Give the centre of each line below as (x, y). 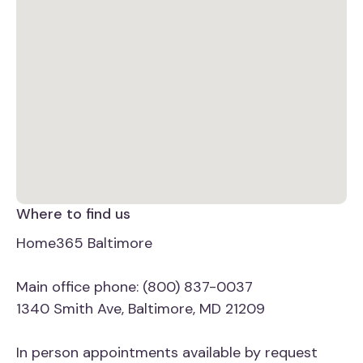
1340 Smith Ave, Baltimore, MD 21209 (141, 309)
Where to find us (73, 214)
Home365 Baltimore (84, 243)
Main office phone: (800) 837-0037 (135, 287)
